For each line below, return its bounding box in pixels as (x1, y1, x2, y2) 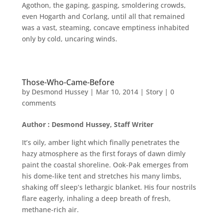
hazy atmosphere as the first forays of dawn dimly (21, 148, 185, 158)
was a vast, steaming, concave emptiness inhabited (21, 22, 189, 32)
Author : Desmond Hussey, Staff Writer (21, 119, 153, 129)
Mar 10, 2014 (95, 87, 138, 96)
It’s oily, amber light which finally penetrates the (21, 137, 180, 147)
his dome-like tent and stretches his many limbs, (21, 171, 182, 181)
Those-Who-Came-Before (21, 76, 114, 88)
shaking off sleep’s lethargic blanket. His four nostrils (21, 182, 196, 192)
